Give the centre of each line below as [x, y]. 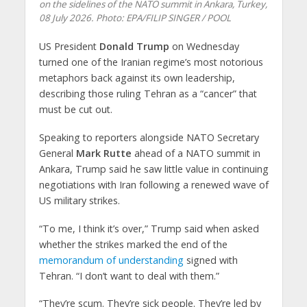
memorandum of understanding [111, 260]
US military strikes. [79, 200]
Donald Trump [134, 46]
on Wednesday [204, 46]
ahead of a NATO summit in [196, 153]
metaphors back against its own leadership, [137, 77]
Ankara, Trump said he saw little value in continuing [153, 169]
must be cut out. [75, 109]
